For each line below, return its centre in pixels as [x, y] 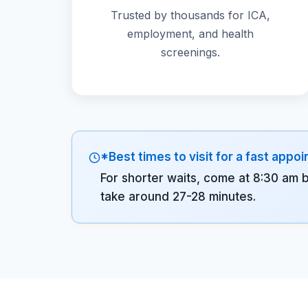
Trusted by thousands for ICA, [191, 15]
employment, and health [191, 33]
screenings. [191, 52]
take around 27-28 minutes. [178, 196]
